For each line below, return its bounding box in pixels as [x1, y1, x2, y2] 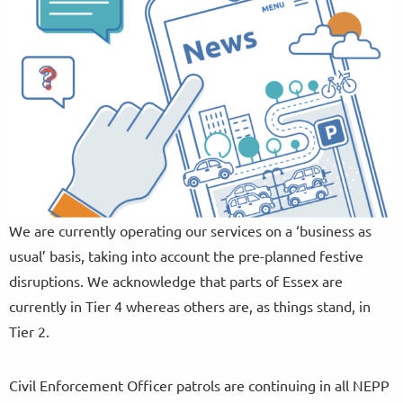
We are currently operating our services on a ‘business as [9, 220, 372, 239]
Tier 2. [9, 321, 49, 340]
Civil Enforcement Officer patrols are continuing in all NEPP [9, 375, 390, 394]
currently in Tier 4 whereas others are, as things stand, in [9, 296, 371, 315]
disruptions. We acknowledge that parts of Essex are [9, 271, 343, 290]
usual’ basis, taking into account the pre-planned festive [9, 246, 363, 264]
